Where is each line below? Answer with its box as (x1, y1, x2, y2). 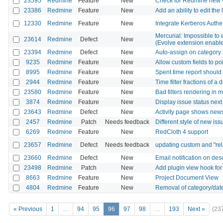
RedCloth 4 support (155, 128, 208, 135)
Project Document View (155, 174, 219, 181)
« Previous (13, 206, 42, 213)
